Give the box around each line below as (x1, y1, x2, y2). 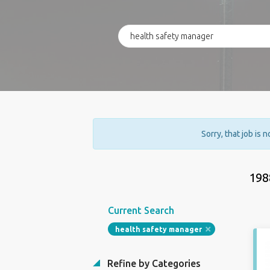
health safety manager (115, 225, 202, 233)
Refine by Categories (104, 258, 201, 269)
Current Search (107, 205, 174, 216)
